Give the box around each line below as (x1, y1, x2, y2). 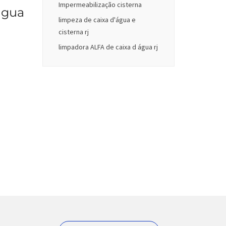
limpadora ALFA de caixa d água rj (58, 42, 158, 52)
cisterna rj (58, 27, 89, 37)
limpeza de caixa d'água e (58, 15, 136, 25)
